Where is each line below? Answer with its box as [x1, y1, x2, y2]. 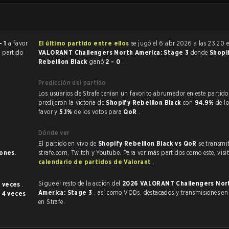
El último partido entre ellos [38, 39, 129, 47]
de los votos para [74, 108, 124, 116]
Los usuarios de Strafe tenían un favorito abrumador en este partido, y [38, 89, 102, 97]
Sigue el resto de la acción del [38, 179, 122, 187]
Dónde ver [38, 129, 70, 136]
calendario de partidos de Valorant [38, 158, 153, 166]
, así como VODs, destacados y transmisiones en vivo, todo [94, 189, 124, 196]
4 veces [2, 190, 26, 197]
